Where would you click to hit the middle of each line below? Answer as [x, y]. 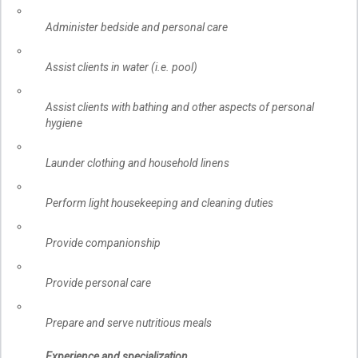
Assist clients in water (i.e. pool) [121, 68]
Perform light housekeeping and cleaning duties [159, 203]
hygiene [64, 123]
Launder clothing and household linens [137, 163]
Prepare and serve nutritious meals [129, 323]
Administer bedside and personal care [137, 28]
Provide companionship [103, 243]
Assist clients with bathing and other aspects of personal [180, 107]
